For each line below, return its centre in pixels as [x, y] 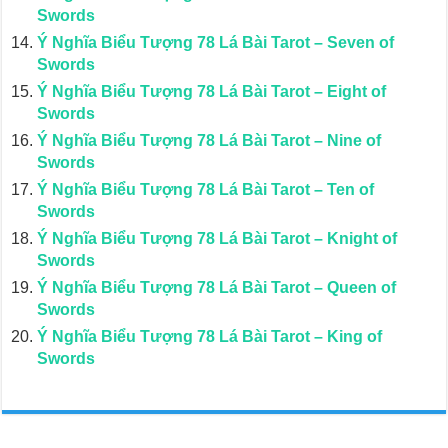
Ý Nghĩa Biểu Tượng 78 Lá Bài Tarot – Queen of [217, 287]
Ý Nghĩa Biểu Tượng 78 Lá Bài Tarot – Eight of [212, 91]
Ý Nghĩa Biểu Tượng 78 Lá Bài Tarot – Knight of [217, 238]
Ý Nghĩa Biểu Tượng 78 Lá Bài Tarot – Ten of [206, 189]
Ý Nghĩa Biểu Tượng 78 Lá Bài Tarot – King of [210, 336]
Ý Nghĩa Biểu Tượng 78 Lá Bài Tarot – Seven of [216, 42]
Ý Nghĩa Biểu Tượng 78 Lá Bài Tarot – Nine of [209, 140]
